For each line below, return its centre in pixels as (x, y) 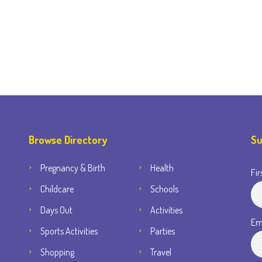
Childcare (57, 189)
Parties (163, 231)
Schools (164, 189)
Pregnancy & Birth (73, 168)
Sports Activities (69, 231)
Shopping (57, 252)
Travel (161, 252)
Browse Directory (68, 140)
